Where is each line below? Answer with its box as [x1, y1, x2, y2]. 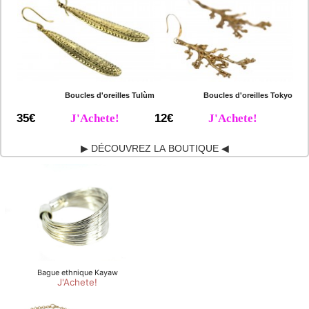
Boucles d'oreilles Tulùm [65, 91, 154, 100]
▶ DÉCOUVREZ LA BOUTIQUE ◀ [80, 143, 229, 154]
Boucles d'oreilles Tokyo [203, 91, 292, 100]
